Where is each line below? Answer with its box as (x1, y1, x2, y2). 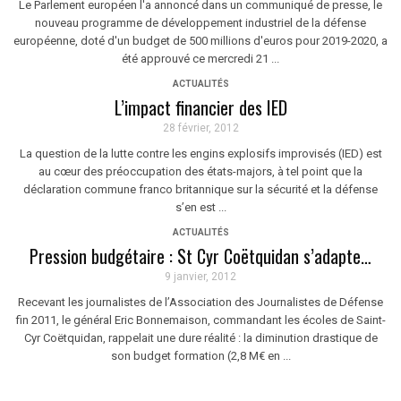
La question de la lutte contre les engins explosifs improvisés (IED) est (19, 147, 382, 160)
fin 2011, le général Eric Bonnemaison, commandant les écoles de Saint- (15, 313, 386, 327)
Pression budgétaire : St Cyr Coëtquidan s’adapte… (30, 243, 371, 269)
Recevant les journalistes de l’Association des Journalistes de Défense (18, 295, 383, 309)
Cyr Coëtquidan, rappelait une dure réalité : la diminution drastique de (23, 331, 378, 345)
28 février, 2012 (162, 122, 239, 134)
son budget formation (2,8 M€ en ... (110, 349, 291, 363)
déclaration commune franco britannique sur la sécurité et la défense (23, 183, 378, 196)
